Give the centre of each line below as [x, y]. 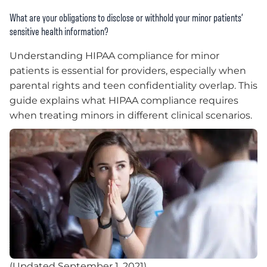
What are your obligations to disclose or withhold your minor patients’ [126, 18]
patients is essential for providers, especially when [128, 71]
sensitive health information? [60, 32]
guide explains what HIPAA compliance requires [124, 101]
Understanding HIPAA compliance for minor [114, 56]
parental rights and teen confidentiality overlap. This [133, 86]
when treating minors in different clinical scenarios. [131, 116]
